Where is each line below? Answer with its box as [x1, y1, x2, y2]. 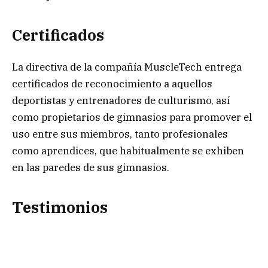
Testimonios [12, 197, 108, 217]
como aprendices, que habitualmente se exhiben [12, 144, 244, 157]
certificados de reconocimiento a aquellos [12, 77, 212, 90]
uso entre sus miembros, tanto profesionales [12, 127, 228, 141]
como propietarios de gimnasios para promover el [12, 110, 252, 124]
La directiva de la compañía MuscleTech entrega [12, 60, 242, 74]
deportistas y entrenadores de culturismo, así [12, 93, 230, 107]
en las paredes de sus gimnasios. [12, 160, 169, 174]
